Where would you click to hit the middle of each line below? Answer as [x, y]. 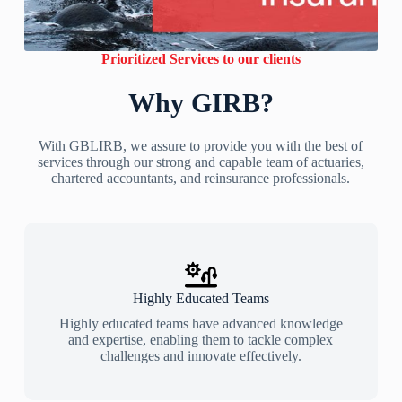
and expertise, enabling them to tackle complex [201, 340]
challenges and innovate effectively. [201, 356]
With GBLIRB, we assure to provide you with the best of [201, 146]
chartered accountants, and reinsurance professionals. [201, 178]
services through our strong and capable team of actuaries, [201, 162]
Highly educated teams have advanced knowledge [201, 323]
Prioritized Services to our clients [201, 59]
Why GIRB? [201, 103]
